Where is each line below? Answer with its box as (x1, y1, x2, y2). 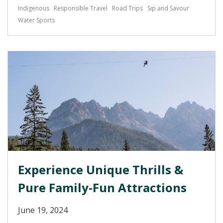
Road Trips (112, 4, 143, 12)
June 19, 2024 (18, 205, 68, 216)
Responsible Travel (54, 4, 108, 12)
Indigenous (18, 4, 49, 12)
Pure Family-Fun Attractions (18, 179, 187, 196)
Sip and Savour (147, 4, 189, 12)
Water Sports (18, 16, 55, 24)
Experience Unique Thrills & (18, 161, 183, 178)
